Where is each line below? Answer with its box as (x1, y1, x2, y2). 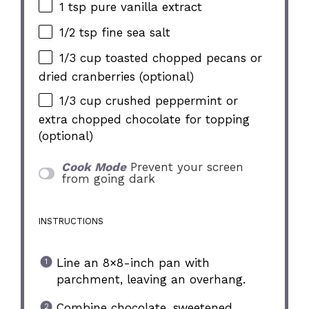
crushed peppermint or (101, 93, 239, 108)
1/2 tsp (59, 26, 98, 39)
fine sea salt (97, 26, 171, 39)
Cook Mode (61, 160, 126, 174)
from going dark (61, 172, 155, 186)
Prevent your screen (130, 160, 243, 174)
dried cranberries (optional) (39, 70, 195, 84)
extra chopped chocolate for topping (39, 112, 250, 126)
